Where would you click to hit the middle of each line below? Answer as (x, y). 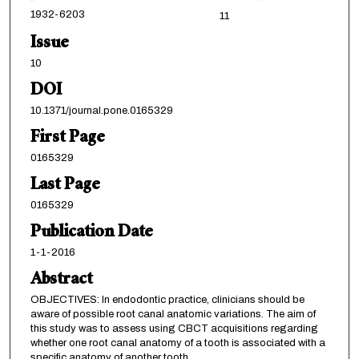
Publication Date (91, 234)
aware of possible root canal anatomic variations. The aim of (173, 315)
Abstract (61, 281)
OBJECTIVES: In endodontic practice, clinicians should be (167, 300)
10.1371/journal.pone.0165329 (101, 111)
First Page (67, 139)
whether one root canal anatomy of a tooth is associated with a (177, 343)
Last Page (65, 187)
